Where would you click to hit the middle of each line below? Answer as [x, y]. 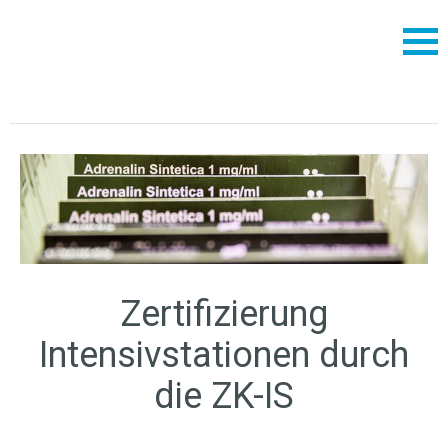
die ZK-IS [224, 396]
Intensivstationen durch [224, 355]
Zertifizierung [224, 314]
